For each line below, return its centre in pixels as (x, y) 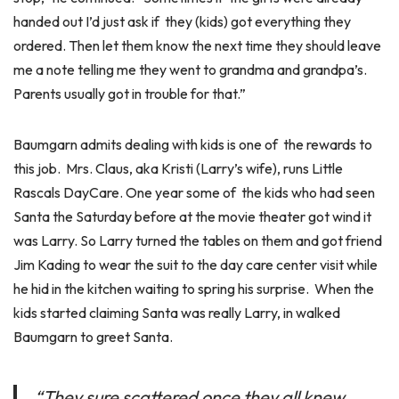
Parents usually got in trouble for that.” (130, 94)
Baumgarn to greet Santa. (93, 337)
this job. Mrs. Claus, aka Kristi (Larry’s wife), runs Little (178, 168)
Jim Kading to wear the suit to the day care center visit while (195, 265)
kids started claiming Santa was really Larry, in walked (177, 313)
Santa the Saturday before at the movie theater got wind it (192, 216)
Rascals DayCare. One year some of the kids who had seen (194, 192)
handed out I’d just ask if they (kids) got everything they (182, 21)
